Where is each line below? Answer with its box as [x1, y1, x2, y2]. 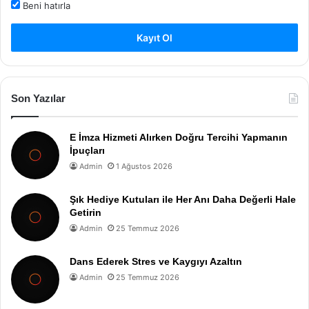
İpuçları [70, 145, 105, 156]
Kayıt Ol [137, 32, 172, 43]
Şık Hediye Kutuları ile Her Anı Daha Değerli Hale [70, 194, 296, 205]
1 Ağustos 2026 [116, 161, 172, 171]
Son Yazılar [11, 92, 66, 104]
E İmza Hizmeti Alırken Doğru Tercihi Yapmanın [70, 132, 288, 143]
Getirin [70, 207, 101, 218]
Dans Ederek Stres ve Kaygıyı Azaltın [70, 256, 242, 267]
